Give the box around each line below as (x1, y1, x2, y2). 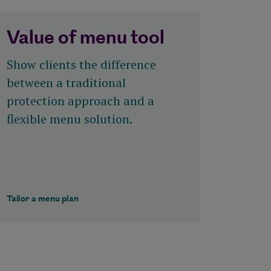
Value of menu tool (6, 24, 165, 53)
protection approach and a (6, 93, 154, 109)
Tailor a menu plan (6, 192, 79, 206)
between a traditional (6, 74, 126, 91)
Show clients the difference (6, 56, 156, 73)
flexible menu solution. (6, 111, 132, 128)
